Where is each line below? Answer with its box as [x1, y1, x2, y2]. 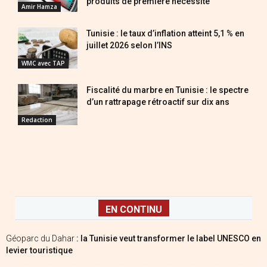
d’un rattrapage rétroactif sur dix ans [86, 97, 229, 107]
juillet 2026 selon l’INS [86, 41, 172, 51]
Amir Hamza [21, 2, 57, 11]
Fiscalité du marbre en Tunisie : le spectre [86, 85, 249, 95]
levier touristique [6, 245, 73, 255]
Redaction [21, 115, 52, 124]
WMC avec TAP [21, 59, 65, 68]
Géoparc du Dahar [6, 233, 76, 243]
